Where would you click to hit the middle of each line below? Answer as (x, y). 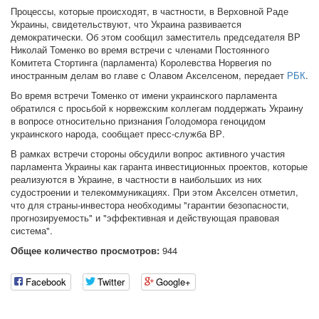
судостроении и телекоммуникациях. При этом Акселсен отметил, (155, 192)
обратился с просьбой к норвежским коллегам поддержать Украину (157, 108)
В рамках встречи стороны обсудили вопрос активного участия (148, 153)
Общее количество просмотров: (85, 250)
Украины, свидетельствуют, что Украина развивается (126, 24)
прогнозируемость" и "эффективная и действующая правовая (145, 218)
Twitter (111, 282)
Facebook (46, 282)
